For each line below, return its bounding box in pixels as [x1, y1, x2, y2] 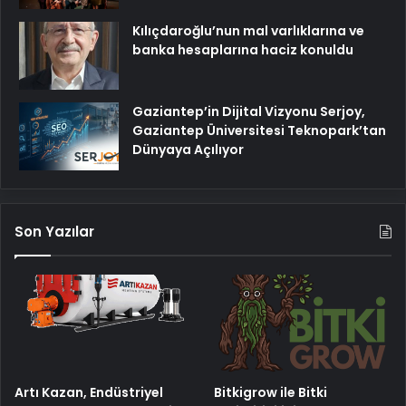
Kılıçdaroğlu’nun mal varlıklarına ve [132, 21, 364, 40]
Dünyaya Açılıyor [132, 140, 244, 159]
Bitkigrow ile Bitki [214, 382, 328, 401]
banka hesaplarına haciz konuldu [132, 40, 353, 59]
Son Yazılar [14, 221, 94, 241]
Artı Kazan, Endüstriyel [14, 382, 163, 401]
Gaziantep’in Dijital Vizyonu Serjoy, [132, 101, 365, 121]
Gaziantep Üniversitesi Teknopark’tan [132, 121, 386, 140]
